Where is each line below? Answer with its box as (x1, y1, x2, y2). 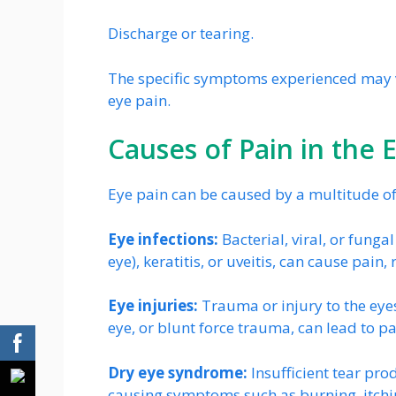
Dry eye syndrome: (108, 362, 247, 383)
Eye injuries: (108, 295, 202, 316)
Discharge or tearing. (108, 23, 254, 44)
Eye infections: (108, 228, 222, 249)
